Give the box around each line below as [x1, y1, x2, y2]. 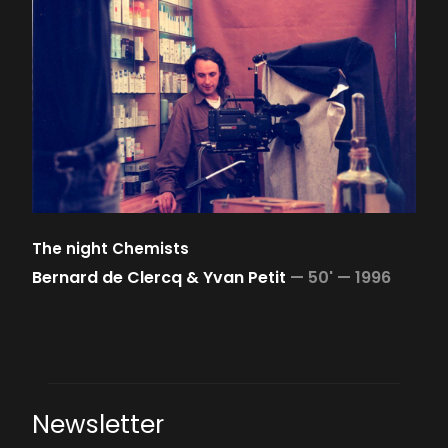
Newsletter [32, 407, 164, 442]
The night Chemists [32, 237, 189, 259]
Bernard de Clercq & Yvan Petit [32, 265, 286, 289]
